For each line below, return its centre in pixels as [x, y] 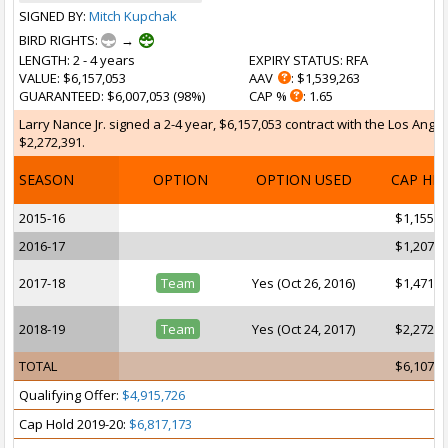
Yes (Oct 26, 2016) [303, 283]
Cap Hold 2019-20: [74, 424]
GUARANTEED [60, 96]
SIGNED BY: [54, 16]
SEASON [46, 179]
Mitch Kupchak [133, 16]
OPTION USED [303, 179]
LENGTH [43, 60]
